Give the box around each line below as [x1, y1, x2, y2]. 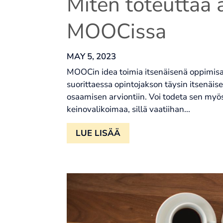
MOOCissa [67, 17, 167, 46]
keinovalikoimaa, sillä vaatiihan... [67, 103, 191, 115]
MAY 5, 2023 [67, 50, 116, 62]
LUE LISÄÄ [76, 127, 121, 139]
